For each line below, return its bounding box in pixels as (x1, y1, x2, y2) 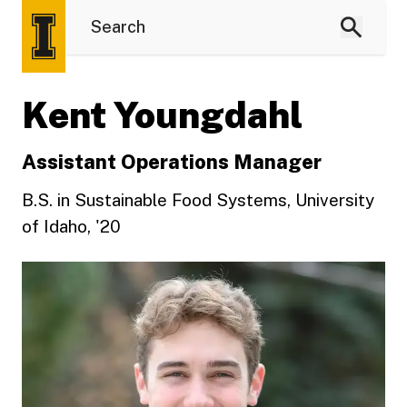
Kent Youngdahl (22, 94, 303, 136)
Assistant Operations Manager (22, 150, 322, 174)
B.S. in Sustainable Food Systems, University (22, 190, 374, 210)
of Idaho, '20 (22, 216, 121, 236)
